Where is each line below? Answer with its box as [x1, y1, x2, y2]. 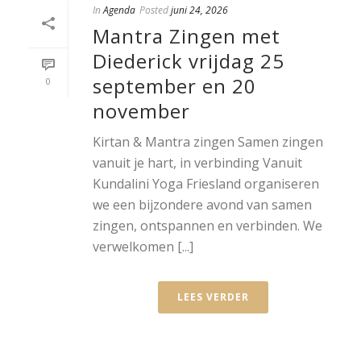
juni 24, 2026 [171, 2, 228, 17]
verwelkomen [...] [93, 237, 193, 255]
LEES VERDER [176, 289, 249, 304]
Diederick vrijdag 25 [93, 47, 284, 74]
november [93, 97, 190, 124]
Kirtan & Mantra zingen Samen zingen [93, 132, 323, 151]
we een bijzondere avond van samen [93, 195, 312, 214]
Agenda [103, 2, 135, 17]
